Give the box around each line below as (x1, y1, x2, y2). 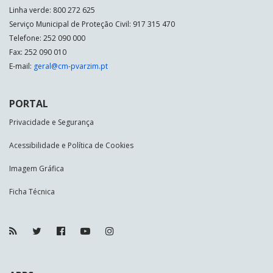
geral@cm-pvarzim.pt (34, 60, 108, 71)
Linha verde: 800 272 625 (9, 4, 95, 15)
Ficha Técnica (9, 186, 55, 197)
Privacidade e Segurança (9, 116, 94, 127)
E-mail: (9, 60, 34, 71)
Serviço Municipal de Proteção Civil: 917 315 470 (9, 18, 175, 29)
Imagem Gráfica (9, 163, 64, 174)
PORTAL (9, 96, 48, 110)
